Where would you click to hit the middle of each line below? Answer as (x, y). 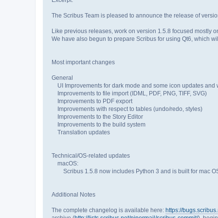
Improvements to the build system (99, 124)
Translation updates (81, 132)
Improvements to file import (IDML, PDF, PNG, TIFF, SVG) (129, 93)
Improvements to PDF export (92, 101)
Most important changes (83, 62)
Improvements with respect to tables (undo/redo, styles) (127, 109)
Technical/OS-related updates (91, 155)
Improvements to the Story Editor (97, 117)
